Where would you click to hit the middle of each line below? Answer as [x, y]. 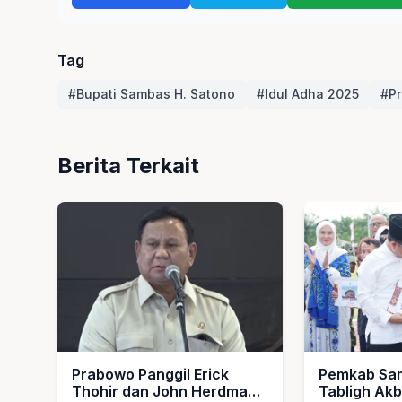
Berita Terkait [128, 166]
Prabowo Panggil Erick [150, 375]
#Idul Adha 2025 [308, 94]
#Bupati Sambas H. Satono [152, 94]
